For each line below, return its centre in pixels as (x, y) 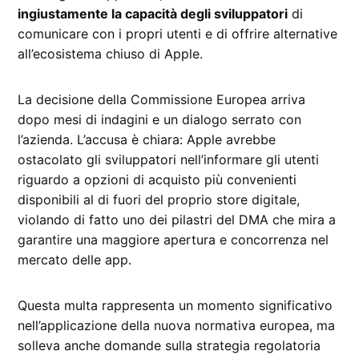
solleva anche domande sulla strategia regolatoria (169, 345)
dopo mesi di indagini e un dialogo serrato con (160, 119)
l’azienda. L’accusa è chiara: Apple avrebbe (147, 139)
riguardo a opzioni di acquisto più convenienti (157, 179)
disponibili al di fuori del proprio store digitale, (159, 199)
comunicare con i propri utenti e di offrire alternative (178, 33)
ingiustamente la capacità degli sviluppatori (153, 13)
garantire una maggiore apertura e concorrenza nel (173, 239)
